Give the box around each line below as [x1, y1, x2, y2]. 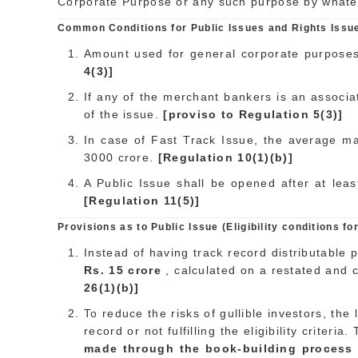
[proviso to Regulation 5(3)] [163, 108, 344, 121]
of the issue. [84, 108, 164, 121]
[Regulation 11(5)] [84, 194, 201, 207]
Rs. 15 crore [84, 264, 166, 276]
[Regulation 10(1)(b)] [157, 151, 293, 164]
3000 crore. [84, 151, 158, 164]
